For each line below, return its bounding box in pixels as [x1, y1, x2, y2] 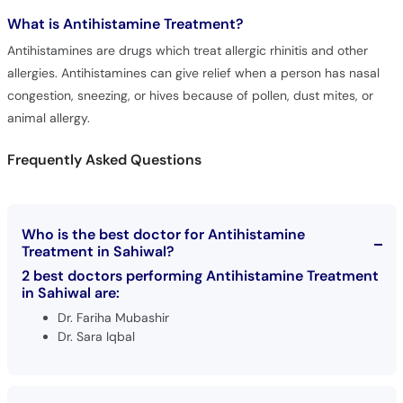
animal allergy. [6, 110, 90, 126]
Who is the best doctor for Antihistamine [21, 224, 305, 244]
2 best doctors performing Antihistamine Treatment [21, 265, 379, 285]
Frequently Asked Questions [6, 149, 201, 169]
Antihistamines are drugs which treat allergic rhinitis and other [6, 42, 368, 58]
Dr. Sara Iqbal [57, 327, 135, 345]
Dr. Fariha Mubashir [57, 309, 169, 326]
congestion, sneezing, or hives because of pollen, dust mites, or [6, 87, 373, 103]
